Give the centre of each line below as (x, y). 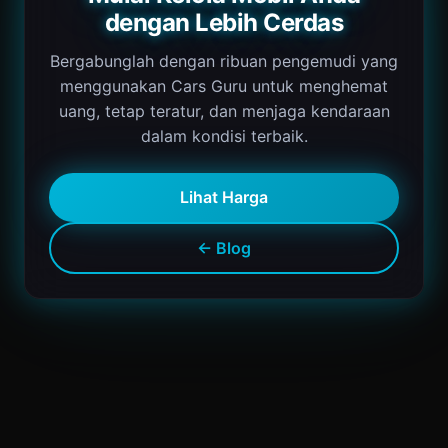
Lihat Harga (224, 197)
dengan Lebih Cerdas (224, 22)
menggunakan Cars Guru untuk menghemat (224, 86)
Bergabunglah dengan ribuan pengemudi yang (224, 61)
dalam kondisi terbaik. (224, 136)
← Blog (224, 247)
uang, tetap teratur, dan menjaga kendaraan (224, 111)
